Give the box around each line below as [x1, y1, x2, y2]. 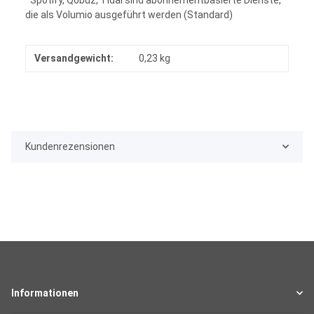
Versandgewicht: [34, 52, 114, 64]
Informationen [11, 287, 78, 299]
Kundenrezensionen [25, 140, 115, 152]
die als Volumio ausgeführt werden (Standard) [25, 8, 233, 20]
